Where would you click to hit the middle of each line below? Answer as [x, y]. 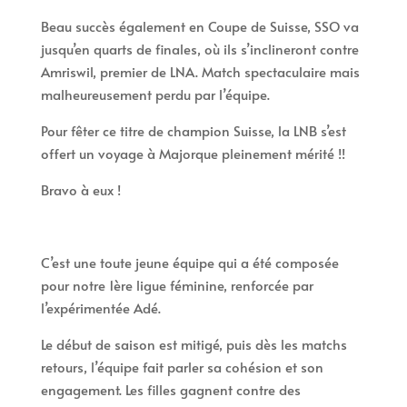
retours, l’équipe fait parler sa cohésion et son [182, 366]
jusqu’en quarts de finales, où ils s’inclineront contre [199, 48]
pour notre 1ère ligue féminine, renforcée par [177, 284]
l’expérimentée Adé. [100, 307]
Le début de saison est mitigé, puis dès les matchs [194, 343]
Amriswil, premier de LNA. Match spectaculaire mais [200, 71]
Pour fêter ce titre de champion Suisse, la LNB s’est [193, 130]
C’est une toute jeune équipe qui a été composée [189, 262]
